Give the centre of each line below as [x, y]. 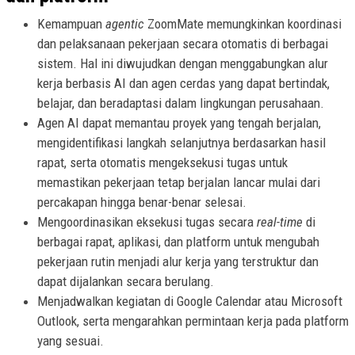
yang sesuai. [71, 341]
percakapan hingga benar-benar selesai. [142, 202]
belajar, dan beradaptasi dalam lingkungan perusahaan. [181, 103]
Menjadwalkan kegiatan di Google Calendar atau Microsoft [190, 302]
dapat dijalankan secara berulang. [126, 282]
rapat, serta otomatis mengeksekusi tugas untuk [162, 163]
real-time [281, 222]
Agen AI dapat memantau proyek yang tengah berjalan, [179, 123]
